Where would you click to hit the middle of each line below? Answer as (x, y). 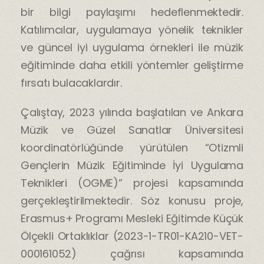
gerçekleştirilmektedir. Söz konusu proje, (132, 200)
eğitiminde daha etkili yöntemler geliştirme (132, 65)
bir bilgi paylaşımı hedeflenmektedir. (132, 12)
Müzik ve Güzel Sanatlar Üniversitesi (132, 130)
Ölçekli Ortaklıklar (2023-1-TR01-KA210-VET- (132, 236)
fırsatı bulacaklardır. (71, 82)
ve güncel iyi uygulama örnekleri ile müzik (132, 47)
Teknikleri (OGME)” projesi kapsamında (132, 183)
